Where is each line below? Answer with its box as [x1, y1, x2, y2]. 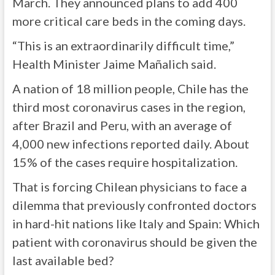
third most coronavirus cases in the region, [12, 99, 246, 114]
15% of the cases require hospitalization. [12, 155, 238, 169]
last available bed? [12, 253, 114, 268]
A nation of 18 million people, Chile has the [12, 81, 249, 96]
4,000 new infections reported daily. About [12, 136, 249, 151]
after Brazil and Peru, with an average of [12, 118, 232, 133]
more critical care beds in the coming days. [12, 14, 246, 28]
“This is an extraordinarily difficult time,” [12, 38, 234, 53]
